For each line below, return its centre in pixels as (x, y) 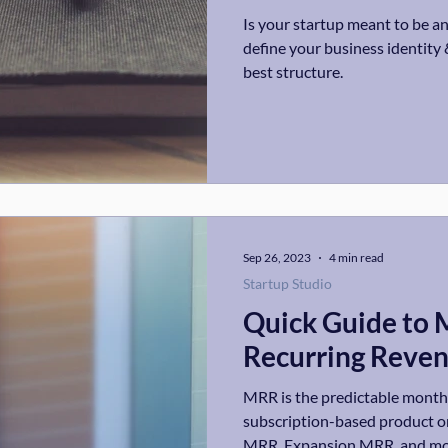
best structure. (293, 71)
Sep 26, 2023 (277, 257)
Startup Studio (287, 283)
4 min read (356, 257)
